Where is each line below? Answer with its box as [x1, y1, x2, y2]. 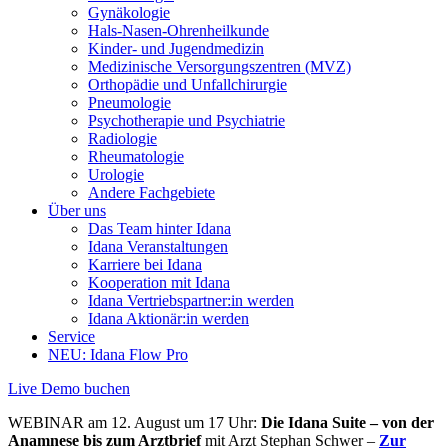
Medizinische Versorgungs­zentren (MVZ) [88, 58, 351, 75]
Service [48, 328, 95, 345]
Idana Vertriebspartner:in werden [88, 292, 294, 309]
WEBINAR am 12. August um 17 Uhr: [8, 414, 261, 431]
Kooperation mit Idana [88, 274, 230, 291]
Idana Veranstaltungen [88, 238, 228, 255]
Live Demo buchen [8, 380, 130, 397]
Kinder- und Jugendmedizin [88, 40, 264, 57]
